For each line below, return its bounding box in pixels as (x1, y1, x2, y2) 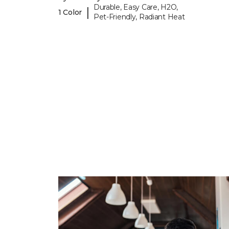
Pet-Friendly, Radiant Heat (93, 12, 185, 22)
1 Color (58, 7, 82, 17)
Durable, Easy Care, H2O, (93, 3, 178, 12)
